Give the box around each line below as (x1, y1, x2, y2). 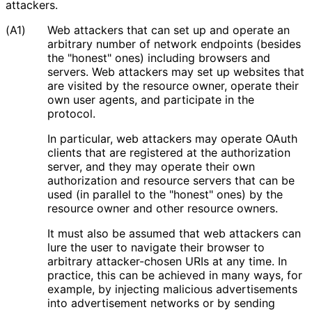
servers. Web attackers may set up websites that (47, 64, 304, 79)
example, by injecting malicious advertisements (47, 281, 297, 296)
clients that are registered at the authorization (47, 145, 290, 159)
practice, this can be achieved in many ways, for (47, 267, 302, 282)
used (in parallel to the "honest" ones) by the (47, 187, 283, 201)
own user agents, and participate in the (47, 92, 254, 107)
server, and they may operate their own (47, 159, 255, 173)
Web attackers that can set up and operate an (47, 22, 290, 37)
